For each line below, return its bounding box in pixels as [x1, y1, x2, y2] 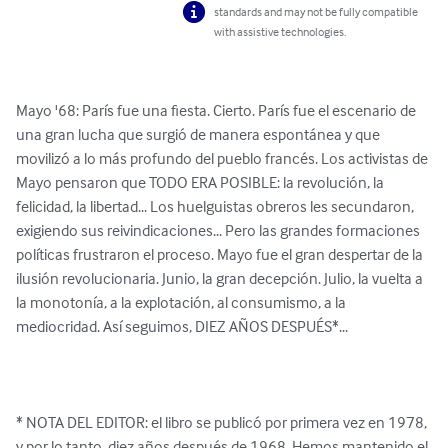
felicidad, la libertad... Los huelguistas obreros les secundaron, [16, 196, 417, 217]
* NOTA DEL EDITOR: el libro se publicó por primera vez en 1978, [16, 412, 430, 433]
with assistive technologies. [214, 24, 347, 40]
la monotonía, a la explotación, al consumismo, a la [16, 292, 349, 313]
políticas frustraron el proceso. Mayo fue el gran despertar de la [16, 244, 426, 265]
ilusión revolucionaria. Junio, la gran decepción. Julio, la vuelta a [16, 268, 426, 289]
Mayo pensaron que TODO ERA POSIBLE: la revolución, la [16, 172, 387, 193]
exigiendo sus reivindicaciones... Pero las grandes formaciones [16, 220, 423, 241]
